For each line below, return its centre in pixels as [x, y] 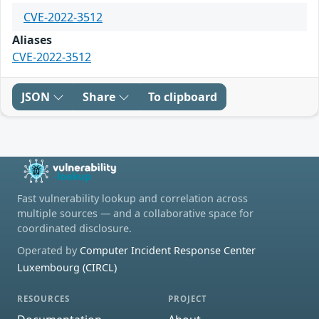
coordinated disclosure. [74, 228]
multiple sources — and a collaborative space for [135, 213]
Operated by [48, 250]
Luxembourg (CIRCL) [67, 267]
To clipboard [183, 96]
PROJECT [188, 298]
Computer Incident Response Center [168, 250]
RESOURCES [44, 298]
